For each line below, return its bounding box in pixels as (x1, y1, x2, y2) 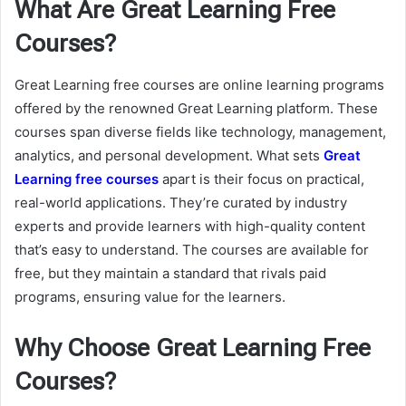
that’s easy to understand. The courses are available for (14, 240, 369, 258)
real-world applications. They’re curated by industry (14, 193, 347, 211)
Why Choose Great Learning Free (14, 333, 371, 362)
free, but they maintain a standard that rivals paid (14, 264, 326, 282)
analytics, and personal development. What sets (14, 146, 324, 164)
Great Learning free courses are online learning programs (14, 75, 384, 93)
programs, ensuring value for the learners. (14, 287, 285, 305)
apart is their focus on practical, (159, 169, 364, 188)
